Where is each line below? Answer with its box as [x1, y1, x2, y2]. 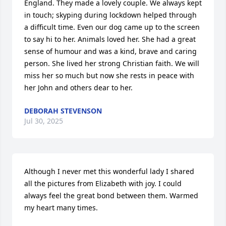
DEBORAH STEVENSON [24, 106, 102, 116]
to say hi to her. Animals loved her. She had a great [24, 34, 196, 44]
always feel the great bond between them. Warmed [24, 191, 198, 200]
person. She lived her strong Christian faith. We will [24, 59, 199, 68]
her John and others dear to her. [24, 83, 133, 92]
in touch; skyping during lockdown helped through [24, 10, 197, 20]
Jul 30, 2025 [24, 116, 63, 126]
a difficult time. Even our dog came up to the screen [24, 22, 200, 32]
